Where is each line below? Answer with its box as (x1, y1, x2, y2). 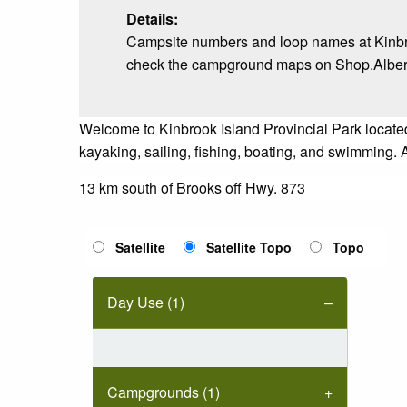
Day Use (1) (107, 291, 184, 313)
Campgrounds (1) (107, 381, 220, 402)
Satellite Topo (206, 237, 292, 256)
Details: (126, 7, 178, 29)
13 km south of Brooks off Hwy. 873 (79, 176, 305, 198)
